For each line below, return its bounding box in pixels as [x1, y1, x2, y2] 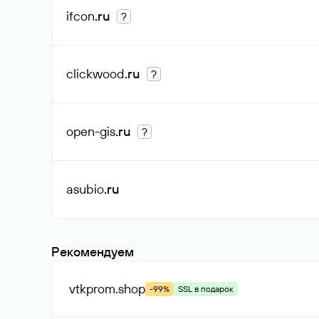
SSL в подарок [178, 283, 234, 294]
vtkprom [69, 281, 115, 297]
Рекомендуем [51, 244, 134, 260]
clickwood [66, 66, 125, 82]
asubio [66, 181, 104, 197]
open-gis [66, 123, 115, 140]
